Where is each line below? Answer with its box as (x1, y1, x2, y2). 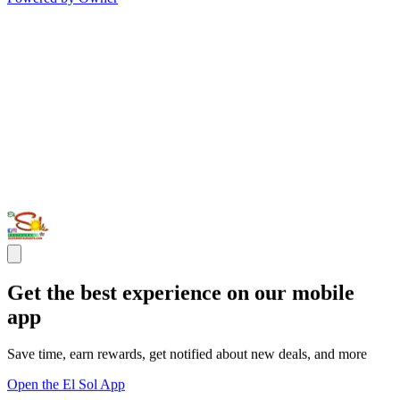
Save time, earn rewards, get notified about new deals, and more (7, 346, 367, 362)
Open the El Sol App (7, 377, 125, 393)
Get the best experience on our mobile (7, 280, 354, 304)
